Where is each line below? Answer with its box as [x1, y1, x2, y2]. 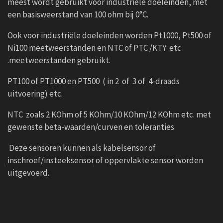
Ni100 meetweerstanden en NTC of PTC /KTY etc [7, 42, 181, 53]
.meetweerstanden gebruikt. [7, 54, 111, 66]
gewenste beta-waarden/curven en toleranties [7, 121, 176, 132]
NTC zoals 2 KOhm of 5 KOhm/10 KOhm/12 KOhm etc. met [7, 109, 211, 120]
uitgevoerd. [7, 167, 49, 178]
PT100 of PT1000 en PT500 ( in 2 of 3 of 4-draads [7, 75, 180, 87]
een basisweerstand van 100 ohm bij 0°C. [7, 8, 148, 20]
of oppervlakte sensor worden [94, 154, 205, 166]
